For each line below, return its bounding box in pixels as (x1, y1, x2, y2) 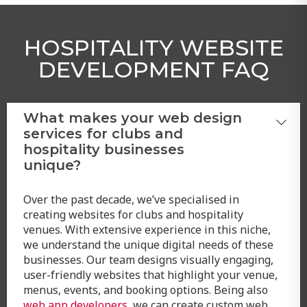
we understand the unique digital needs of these (23, 236, 273, 251)
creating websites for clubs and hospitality (23, 206, 243, 221)
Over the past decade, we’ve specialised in (23, 191, 239, 206)
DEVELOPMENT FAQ (38, 55, 269, 82)
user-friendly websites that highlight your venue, (23, 266, 278, 282)
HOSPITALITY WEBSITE (23, 33, 284, 60)
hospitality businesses (23, 140, 184, 157)
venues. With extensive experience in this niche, (23, 221, 271, 236)
